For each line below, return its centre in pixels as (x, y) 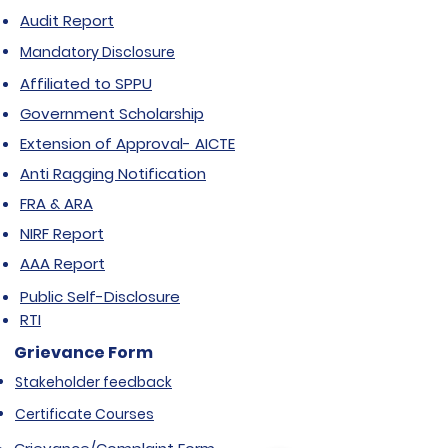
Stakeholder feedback (93, 382)
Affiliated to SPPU (86, 83)
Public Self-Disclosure (100, 296)
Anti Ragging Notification (113, 173)
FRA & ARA (56, 203)
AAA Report (62, 263)
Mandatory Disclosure (97, 52)
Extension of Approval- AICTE (127, 143)
